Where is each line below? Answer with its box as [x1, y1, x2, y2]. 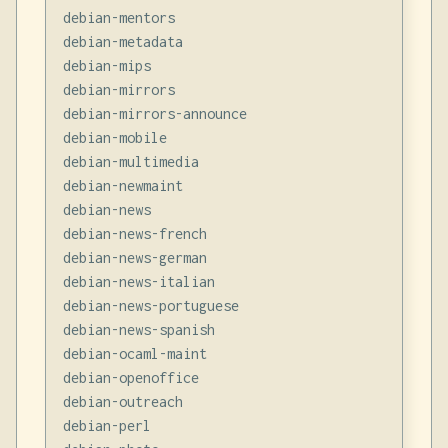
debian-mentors [62, 8, 175, 26]
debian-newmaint [62, 176, 183, 194]
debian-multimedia [62, 152, 199, 170]
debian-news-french [62, 224, 207, 242]
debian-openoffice [62, 368, 199, 386]
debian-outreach [62, 392, 183, 410]
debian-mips [62, 56, 151, 74]
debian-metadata [62, 32, 183, 50]
